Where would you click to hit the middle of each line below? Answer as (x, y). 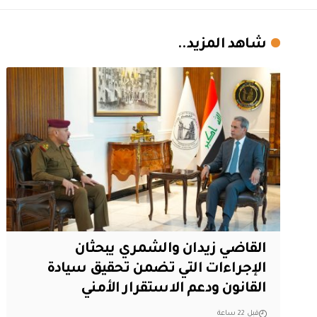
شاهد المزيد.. (222, 45)
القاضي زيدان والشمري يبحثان (171, 249)
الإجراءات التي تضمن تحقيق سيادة (156, 269)
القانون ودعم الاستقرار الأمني (174, 289)
